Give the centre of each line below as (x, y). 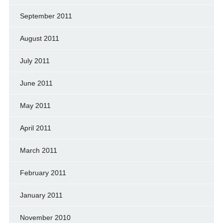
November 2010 (45, 218)
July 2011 (35, 61)
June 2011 (36, 83)
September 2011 (46, 16)
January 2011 (41, 195)
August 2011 (39, 38)
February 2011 (43, 173)
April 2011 (35, 128)
